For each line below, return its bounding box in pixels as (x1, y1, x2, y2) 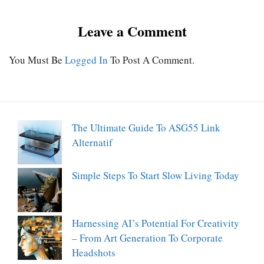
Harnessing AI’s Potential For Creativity (72, 216, 239, 230)
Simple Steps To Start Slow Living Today (72, 168, 239, 182)
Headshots (72, 245, 115, 259)
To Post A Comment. (108, 53, 194, 67)
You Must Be (9, 53, 65, 67)
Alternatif (72, 135, 113, 149)
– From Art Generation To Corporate (72, 230, 223, 245)
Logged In (65, 53, 108, 67)
